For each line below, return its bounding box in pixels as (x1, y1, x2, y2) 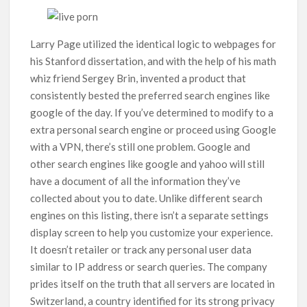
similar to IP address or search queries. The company (30, 260, 268, 273)
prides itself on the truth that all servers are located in (30, 277, 275, 290)
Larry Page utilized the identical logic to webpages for (30, 37, 277, 50)
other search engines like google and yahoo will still (30, 157, 265, 170)
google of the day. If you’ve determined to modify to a (30, 106, 274, 119)
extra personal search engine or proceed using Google (30, 123, 277, 136)
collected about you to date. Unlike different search (30, 191, 263, 204)
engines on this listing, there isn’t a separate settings (30, 208, 269, 221)
